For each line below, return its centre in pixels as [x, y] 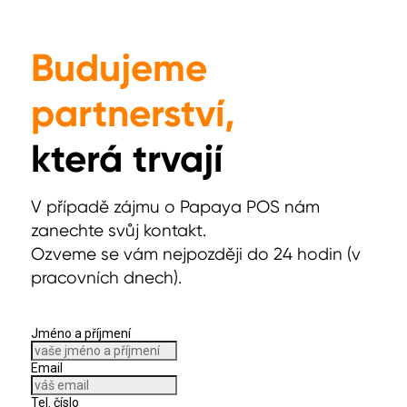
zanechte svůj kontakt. [119, 231]
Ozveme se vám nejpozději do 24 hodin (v [196, 254]
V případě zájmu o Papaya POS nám [175, 207]
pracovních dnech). [106, 278]
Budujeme [119, 68]
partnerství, [133, 113]
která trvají [127, 159]
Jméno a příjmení [81, 333]
